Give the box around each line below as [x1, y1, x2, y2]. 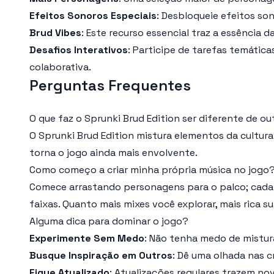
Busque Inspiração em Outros [29, 249, 172, 262]
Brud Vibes [29, 26, 81, 39]
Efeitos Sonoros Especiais [29, 9, 157, 22]
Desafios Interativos [29, 43, 128, 56]
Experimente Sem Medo [29, 232, 144, 245]
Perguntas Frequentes [29, 76, 191, 95]
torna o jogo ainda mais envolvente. [29, 146, 198, 159]
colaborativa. [29, 61, 91, 73]
